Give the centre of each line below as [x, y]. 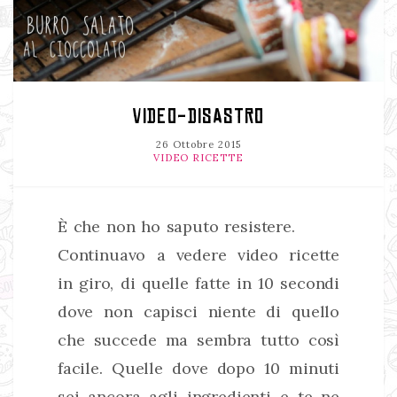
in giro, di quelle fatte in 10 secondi [198, 283]
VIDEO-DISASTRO [198, 116]
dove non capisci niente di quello [198, 311]
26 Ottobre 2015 [198, 144]
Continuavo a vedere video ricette [198, 254]
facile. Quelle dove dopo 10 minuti [198, 368]
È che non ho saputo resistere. [176, 226]
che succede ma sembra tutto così [198, 339]
